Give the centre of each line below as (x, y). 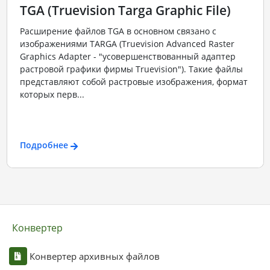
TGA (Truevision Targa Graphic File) (125, 11)
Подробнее (44, 145)
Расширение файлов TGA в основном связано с (118, 31)
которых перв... (52, 94)
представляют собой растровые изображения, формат (133, 81)
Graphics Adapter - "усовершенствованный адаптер (127, 56)
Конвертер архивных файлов (94, 256)
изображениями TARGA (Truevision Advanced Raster (127, 43)
